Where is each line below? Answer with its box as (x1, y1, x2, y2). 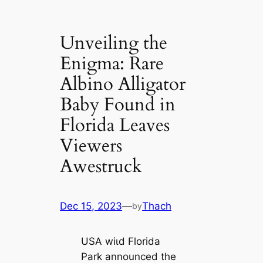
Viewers (60, 133, 123, 158)
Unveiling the (60, 30, 168, 55)
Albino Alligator (60, 71, 186, 96)
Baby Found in (60, 92, 176, 117)
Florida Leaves (60, 112, 170, 137)
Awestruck (60, 153, 143, 178)
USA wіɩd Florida (80, 235, 160, 248)
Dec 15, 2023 (60, 200, 123, 213)
